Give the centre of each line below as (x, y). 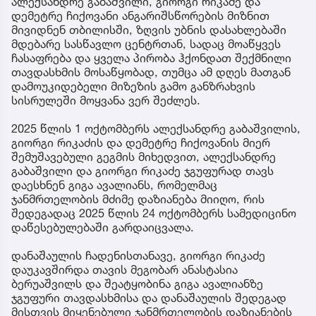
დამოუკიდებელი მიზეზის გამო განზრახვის (133, 86)
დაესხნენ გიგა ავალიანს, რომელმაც (114, 185)
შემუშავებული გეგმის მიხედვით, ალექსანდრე (144, 157)
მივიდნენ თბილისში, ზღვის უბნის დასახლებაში (149, 30)
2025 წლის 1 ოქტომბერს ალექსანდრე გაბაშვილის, (156, 129)
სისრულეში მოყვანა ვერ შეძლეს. (106, 101)
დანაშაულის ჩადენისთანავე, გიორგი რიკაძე (138, 256)
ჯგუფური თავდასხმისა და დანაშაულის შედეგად (149, 298)
